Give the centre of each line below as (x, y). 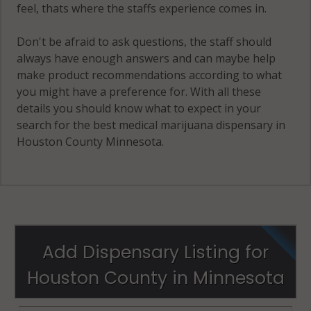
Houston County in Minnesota (155, 278)
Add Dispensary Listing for (155, 252)
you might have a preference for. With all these (139, 91)
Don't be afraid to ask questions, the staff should (144, 41)
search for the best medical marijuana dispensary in (151, 125)
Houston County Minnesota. (91, 141)
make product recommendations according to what (150, 75)
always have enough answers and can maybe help (146, 58)
